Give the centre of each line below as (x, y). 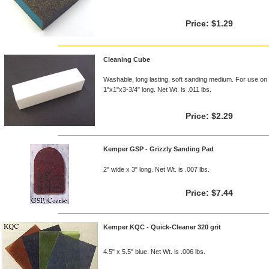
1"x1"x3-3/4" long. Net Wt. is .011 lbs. (157, 89)
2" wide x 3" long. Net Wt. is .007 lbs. (156, 169)
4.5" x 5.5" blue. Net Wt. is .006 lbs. (154, 252)
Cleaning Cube (127, 59)
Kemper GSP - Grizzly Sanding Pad (159, 149)
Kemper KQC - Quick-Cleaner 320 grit (162, 227)
